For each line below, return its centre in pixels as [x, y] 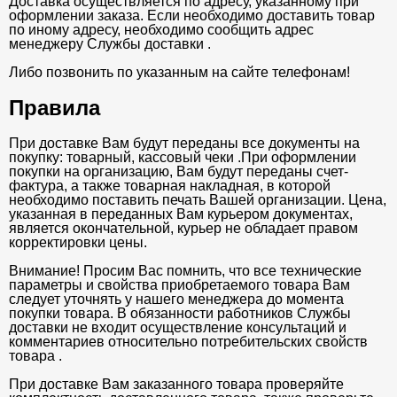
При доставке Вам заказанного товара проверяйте [176, 385]
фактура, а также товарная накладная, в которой [170, 186]
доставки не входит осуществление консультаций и [178, 328]
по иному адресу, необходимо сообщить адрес [161, 30]
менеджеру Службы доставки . [112, 44]
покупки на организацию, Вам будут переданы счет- [179, 172]
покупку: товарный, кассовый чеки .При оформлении [183, 158]
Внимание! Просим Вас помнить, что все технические [185, 271]
